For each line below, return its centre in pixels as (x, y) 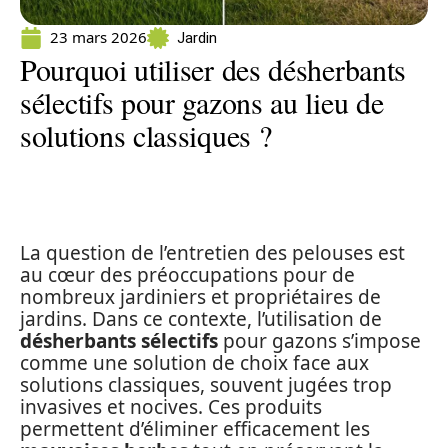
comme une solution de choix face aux (194, 363)
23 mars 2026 (98, 37)
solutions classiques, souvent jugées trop (206, 385)
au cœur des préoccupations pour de (187, 275)
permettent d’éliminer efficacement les (195, 429)
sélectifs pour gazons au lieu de (202, 102)
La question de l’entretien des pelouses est (212, 253)
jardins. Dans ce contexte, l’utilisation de (201, 319)
